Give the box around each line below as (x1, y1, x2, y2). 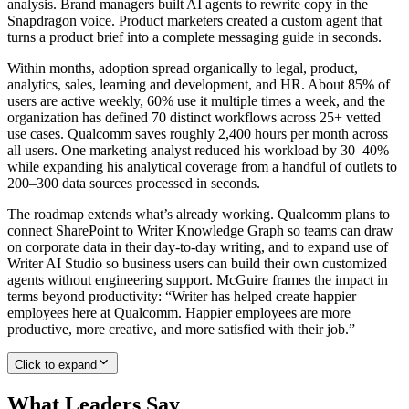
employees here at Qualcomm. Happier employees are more (7, 304, 351, 320)
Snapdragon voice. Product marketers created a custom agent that (7, 12, 382, 28)
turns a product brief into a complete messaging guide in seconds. (7, 28, 382, 45)
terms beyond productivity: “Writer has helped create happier (7, 288, 356, 304)
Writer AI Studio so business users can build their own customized (7, 255, 387, 271)
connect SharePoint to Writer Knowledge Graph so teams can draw (7, 222, 393, 238)
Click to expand (15, 357, 97, 372)
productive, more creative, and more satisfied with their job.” (7, 320, 355, 337)
